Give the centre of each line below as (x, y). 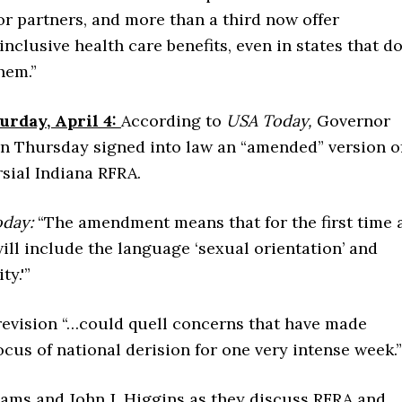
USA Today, (269, 121)
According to (174, 121)
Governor (351, 121)
